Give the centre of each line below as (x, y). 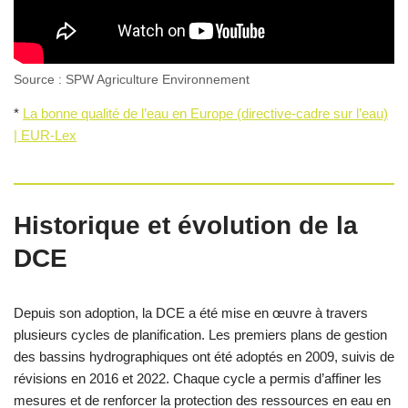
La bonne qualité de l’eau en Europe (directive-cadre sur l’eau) (205, 113)
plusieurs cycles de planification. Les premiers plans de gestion (200, 334)
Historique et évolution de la (186, 225)
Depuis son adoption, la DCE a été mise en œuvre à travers (191, 312)
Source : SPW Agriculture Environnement (132, 79)
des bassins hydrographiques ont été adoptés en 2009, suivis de (204, 356)
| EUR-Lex (45, 135)
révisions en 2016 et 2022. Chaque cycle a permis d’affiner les (198, 378)
